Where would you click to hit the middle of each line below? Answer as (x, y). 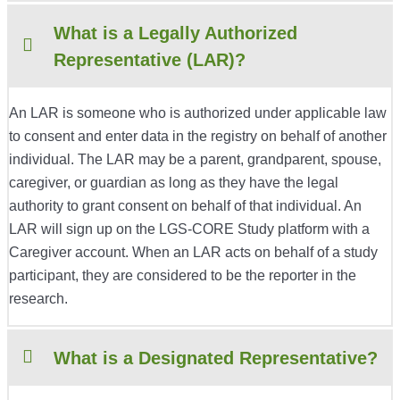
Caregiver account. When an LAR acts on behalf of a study (193, 253)
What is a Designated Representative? (216, 358)
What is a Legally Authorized (175, 33)
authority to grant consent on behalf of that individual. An (185, 206)
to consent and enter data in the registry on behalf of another (198, 137)
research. (38, 299)
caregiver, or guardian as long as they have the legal (174, 183)
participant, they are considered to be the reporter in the (183, 276)
